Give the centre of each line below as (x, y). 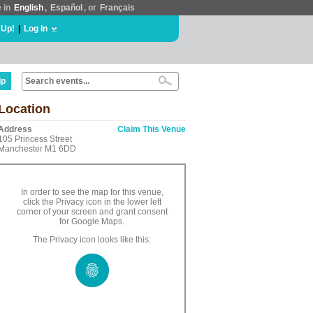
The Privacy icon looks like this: (92, 240)
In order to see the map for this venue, (92, 192)
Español (66, 8)
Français (117, 8)
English (29, 8)
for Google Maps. (92, 221)
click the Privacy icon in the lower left (92, 202)
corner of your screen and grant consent (92, 212)
